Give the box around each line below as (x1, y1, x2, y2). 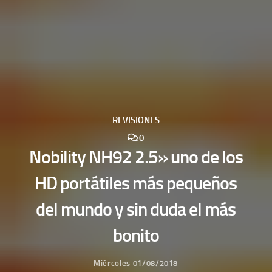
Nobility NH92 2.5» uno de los (29, 146, 243, 169)
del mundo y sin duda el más (36, 199, 236, 221)
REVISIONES (112, 115, 160, 126)
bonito (112, 225, 159, 247)
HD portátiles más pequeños (35, 172, 237, 195)
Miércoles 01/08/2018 (93, 259, 178, 268)
